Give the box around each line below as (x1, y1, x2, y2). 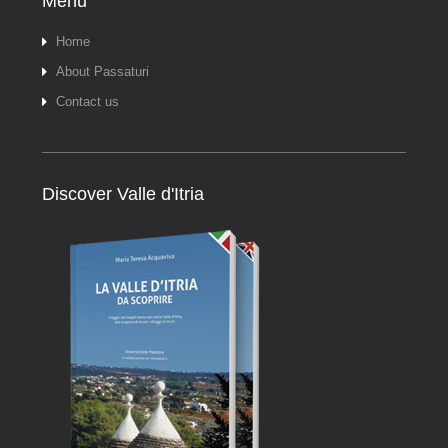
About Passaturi (56, 64, 150, 80)
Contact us (56, 94, 120, 110)
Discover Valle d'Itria (42, 184, 205, 205)
